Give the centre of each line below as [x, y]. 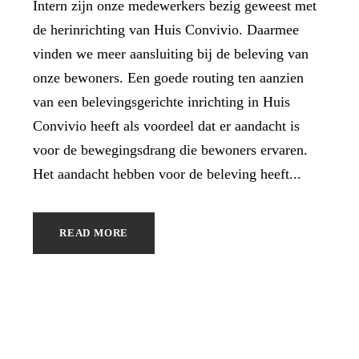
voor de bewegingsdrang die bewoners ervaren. [170, 150]
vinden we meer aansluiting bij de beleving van [171, 54]
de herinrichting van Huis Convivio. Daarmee [166, 30]
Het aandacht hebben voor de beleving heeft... [167, 174]
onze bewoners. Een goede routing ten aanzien [168, 78]
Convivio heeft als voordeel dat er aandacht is [166, 126]
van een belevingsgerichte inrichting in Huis [161, 102]
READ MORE [94, 233]
